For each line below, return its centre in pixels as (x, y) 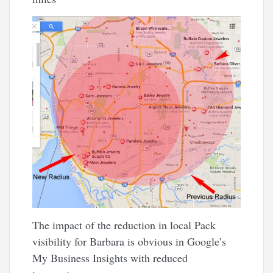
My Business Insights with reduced (110, 257)
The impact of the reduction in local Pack (124, 225)
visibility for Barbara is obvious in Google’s (129, 241)
